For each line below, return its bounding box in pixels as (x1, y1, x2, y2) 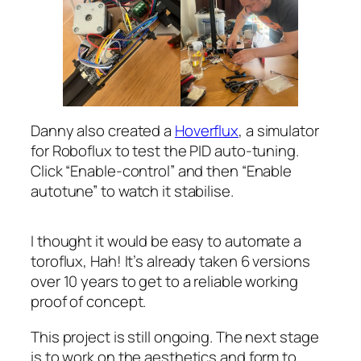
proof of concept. (31, 291, 147, 313)
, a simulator (239, 120, 319, 142)
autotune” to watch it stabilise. (31, 180, 234, 202)
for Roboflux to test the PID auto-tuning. (31, 140, 299, 162)
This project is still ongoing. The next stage (31, 326, 319, 347)
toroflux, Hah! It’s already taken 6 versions (31, 251, 310, 272)
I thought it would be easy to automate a (31, 230, 301, 252)
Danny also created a (31, 120, 175, 142)
